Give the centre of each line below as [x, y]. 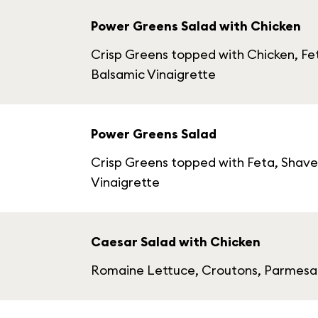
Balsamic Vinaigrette [153, 74]
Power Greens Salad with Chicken [196, 26]
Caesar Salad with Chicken [176, 242]
